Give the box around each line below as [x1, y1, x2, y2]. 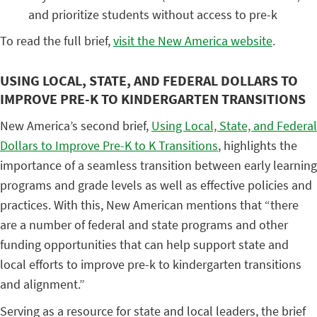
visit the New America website [113, 33, 272, 50]
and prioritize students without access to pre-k [28, 6, 277, 23]
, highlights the [218, 137, 297, 154]
